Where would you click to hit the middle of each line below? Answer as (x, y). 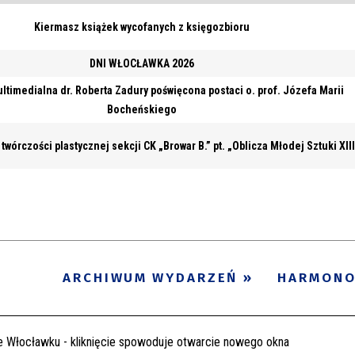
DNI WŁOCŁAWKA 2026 (142, 63)
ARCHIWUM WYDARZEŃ (151, 277)
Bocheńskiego (142, 109)
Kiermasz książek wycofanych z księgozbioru (142, 27)
